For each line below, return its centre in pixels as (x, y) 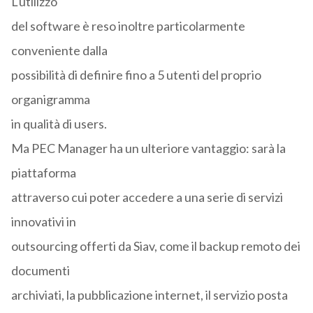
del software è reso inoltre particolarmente (128, 26)
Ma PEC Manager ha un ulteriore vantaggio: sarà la (148, 148)
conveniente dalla (59, 51)
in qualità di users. (59, 124)
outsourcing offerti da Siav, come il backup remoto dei (155, 246)
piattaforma (43, 173)
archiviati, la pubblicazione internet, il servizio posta (149, 295)
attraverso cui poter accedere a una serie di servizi (147, 197)
